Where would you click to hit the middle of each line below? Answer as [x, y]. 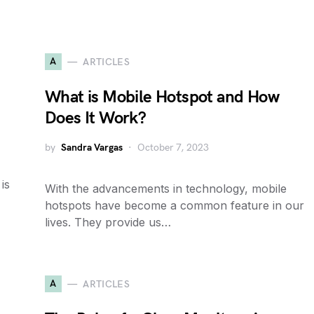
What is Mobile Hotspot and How [162, 97]
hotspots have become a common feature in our [175, 205]
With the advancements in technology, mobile [166, 189]
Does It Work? [96, 118]
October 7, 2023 [173, 148]
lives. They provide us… [108, 222]
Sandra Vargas [92, 148]
